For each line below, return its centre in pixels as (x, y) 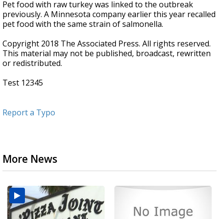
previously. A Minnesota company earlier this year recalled (109, 14)
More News (30, 159)
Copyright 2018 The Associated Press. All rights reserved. (107, 44)
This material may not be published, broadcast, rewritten (107, 53)
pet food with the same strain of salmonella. (83, 24)
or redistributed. (32, 63)
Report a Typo (29, 112)
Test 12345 (23, 83)
